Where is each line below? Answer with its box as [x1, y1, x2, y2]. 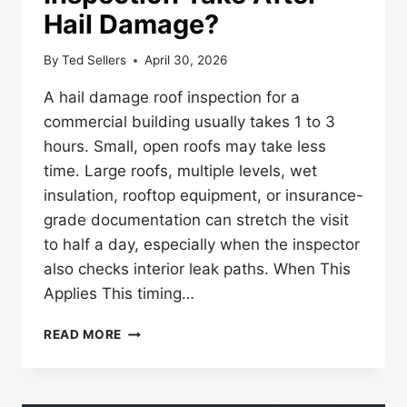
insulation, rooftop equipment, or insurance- [44, 186, 363, 205]
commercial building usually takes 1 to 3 [44, 113, 335, 132]
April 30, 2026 [144, 53, 228, 68]
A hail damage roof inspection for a [44, 88, 300, 107]
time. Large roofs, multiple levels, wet [44, 162, 317, 181]
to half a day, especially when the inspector [44, 235, 360, 254]
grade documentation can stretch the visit [44, 211, 349, 230]
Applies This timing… [44, 284, 194, 303]
